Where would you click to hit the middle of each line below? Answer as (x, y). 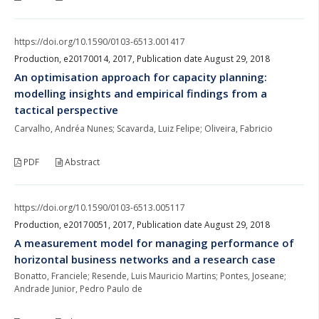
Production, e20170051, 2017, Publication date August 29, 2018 (142, 224)
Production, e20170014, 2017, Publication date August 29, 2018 (142, 58)
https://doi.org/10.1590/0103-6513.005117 (100, 207)
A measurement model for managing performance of (154, 242)
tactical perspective (66, 109)
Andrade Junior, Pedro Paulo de (78, 288)
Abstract (81, 162)
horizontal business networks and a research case (145, 259)
